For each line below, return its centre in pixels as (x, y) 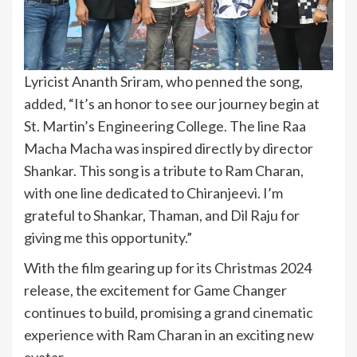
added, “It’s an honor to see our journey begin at (172, 104)
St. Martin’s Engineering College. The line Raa (165, 126)
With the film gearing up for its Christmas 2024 (168, 268)
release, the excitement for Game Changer (155, 290)
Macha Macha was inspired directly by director (169, 149)
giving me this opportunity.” (108, 238)
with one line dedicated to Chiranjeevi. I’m (153, 193)
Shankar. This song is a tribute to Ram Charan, (164, 171)
